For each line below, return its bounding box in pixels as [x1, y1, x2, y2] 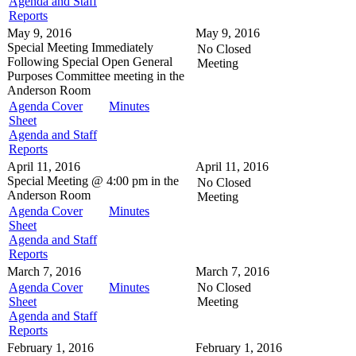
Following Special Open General [7, 54, 172, 68]
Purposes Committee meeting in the [7, 68, 184, 83]
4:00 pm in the [106, 173, 179, 188]
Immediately [91, 40, 153, 54]
